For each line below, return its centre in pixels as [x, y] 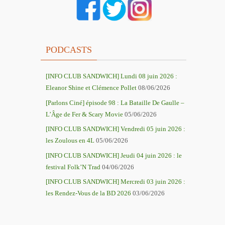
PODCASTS [69, 50]
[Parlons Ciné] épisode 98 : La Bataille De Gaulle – [115, 102]
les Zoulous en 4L [70, 140]
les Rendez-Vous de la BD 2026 [88, 193]
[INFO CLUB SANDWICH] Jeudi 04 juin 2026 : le [114, 155]
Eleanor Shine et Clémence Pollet [91, 88]
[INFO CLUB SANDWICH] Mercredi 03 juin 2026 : [116, 182]
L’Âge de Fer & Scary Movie [84, 114]
